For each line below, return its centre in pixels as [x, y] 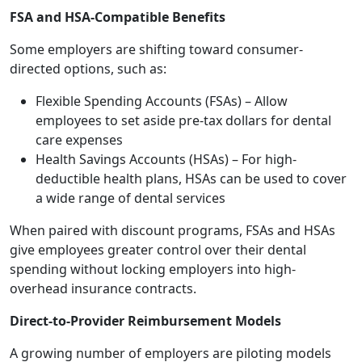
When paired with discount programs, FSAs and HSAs [173, 230]
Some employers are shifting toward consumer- [156, 49]
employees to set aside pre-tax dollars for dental [183, 120]
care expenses [79, 140]
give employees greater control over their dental [158, 250]
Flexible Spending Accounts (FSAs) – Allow [162, 101]
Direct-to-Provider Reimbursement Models [145, 321]
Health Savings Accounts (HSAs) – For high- [166, 159]
